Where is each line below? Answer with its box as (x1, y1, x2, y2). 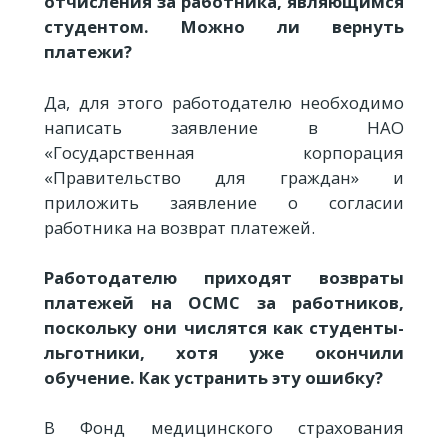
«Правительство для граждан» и (44, 165, 404, 189)
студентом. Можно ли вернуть (44, 15, 404, 39)
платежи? (44, 40, 132, 64)
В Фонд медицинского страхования (44, 415, 404, 439)
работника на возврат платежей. (44, 215, 315, 239)
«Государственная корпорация (44, 140, 404, 164)
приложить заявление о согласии (44, 190, 404, 214)
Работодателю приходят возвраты (44, 265, 404, 289)
